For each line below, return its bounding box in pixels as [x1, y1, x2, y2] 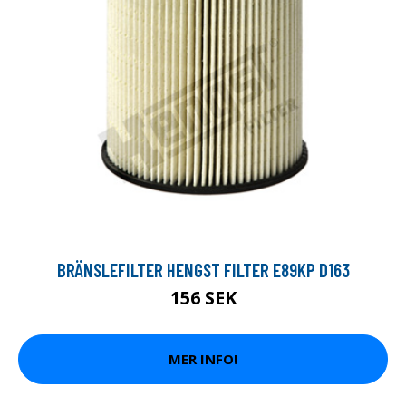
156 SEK [169, 285, 237, 310]
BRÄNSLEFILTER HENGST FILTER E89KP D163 [56, 257, 350, 281]
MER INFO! [169, 350, 237, 369]
